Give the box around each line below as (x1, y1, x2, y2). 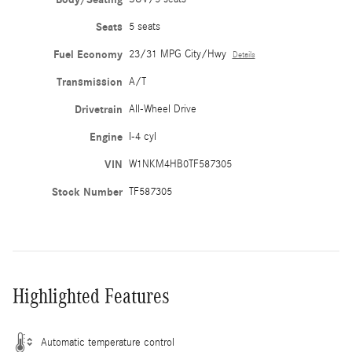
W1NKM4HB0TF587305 (128, 157, 232, 170)
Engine (89, 130, 123, 144)
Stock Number (51, 185, 123, 199)
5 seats (128, 20, 160, 33)
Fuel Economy (53, 47, 123, 61)
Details (232, 49, 255, 60)
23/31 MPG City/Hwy (128, 47, 226, 60)
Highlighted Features (13, 284, 170, 308)
